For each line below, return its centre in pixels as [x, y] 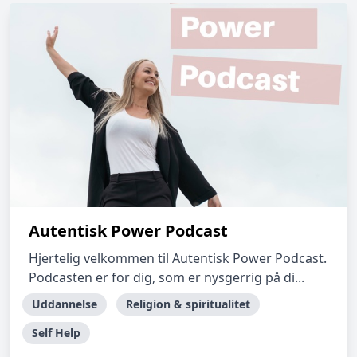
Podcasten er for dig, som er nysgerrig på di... [167, 277]
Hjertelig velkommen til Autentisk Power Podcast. [178, 258]
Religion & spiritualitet [188, 304]
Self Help [56, 333]
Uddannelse [65, 304]
